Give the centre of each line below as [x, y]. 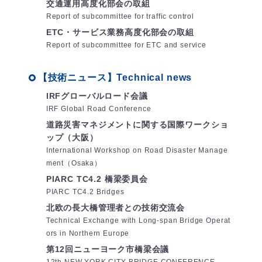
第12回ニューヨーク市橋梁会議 [108, 249]
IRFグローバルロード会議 [97, 96]
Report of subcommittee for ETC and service [126, 45]
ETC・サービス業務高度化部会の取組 [120, 32]
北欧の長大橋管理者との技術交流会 [116, 208]
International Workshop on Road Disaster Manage [137, 151]
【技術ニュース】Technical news [115, 78]
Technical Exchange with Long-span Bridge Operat [138, 221]
